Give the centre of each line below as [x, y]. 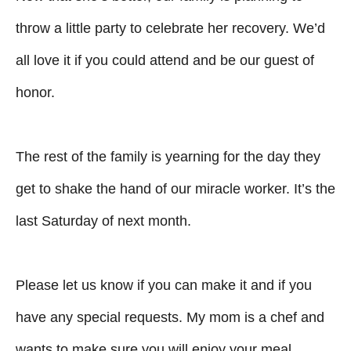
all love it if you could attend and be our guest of [165, 60]
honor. [35, 92]
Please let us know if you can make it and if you [164, 285]
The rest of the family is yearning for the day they [168, 156]
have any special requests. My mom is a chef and [170, 317]
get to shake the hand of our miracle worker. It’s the [175, 188]
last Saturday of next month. [103, 221]
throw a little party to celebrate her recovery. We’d [170, 28]
